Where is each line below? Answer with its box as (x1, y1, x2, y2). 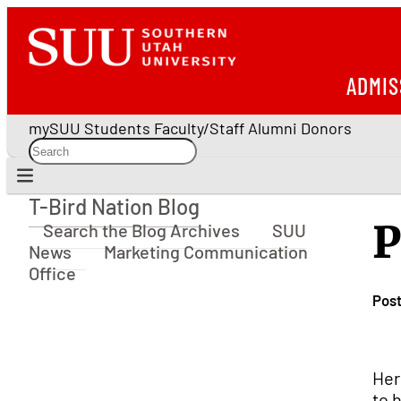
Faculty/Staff (154, 118, 244, 138)
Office (29, 262, 76, 284)
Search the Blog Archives (43, 219, 240, 241)
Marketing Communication (104, 241, 308, 262)
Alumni (248, 118, 297, 138)
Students (84, 118, 150, 138)
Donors (301, 118, 352, 138)
